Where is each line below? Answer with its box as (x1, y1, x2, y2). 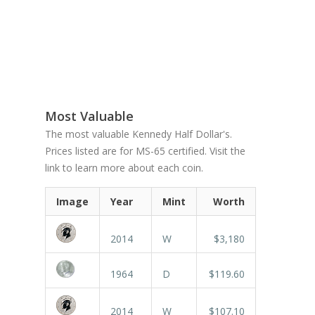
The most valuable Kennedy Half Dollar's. (45, 127, 232, 141)
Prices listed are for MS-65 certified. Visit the (45, 144, 245, 157)
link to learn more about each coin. (45, 161, 203, 174)
